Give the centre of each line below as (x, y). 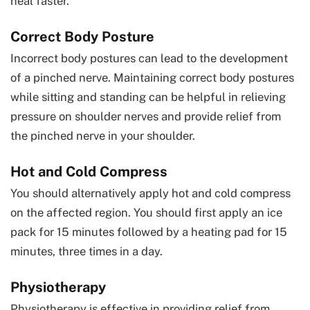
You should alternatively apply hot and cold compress (151, 193)
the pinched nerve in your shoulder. (103, 135)
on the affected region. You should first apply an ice (146, 212)
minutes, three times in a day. (86, 251)
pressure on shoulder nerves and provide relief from (146, 116)
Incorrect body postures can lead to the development (149, 58)
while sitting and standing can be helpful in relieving (148, 97)
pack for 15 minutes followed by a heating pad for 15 (149, 231)
